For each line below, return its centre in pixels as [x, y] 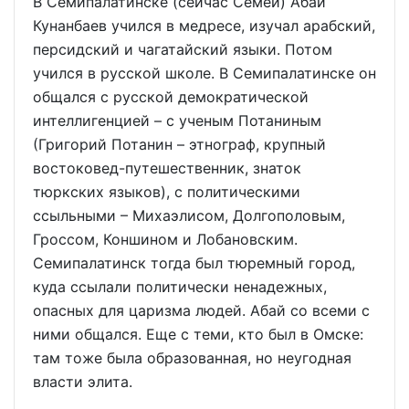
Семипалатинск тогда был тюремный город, [194, 263]
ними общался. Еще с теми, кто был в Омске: [198, 335]
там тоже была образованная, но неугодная [192, 358]
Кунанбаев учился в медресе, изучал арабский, [204, 26]
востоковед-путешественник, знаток [167, 168]
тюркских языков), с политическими [167, 192]
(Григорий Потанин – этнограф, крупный [179, 145]
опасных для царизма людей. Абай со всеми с [201, 311]
